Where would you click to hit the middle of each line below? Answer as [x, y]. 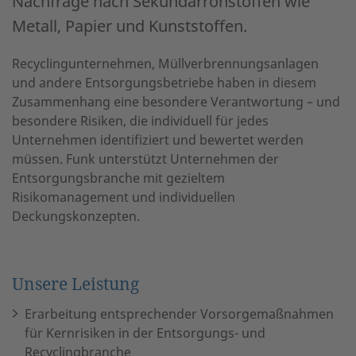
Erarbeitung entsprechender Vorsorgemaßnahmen [179, 313]
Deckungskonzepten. [76, 216]
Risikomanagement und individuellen [124, 197]
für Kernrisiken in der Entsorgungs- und [145, 333]
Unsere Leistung [75, 283]
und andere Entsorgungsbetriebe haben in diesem [164, 82]
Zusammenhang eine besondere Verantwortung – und [176, 101]
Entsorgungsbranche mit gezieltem [118, 178]
